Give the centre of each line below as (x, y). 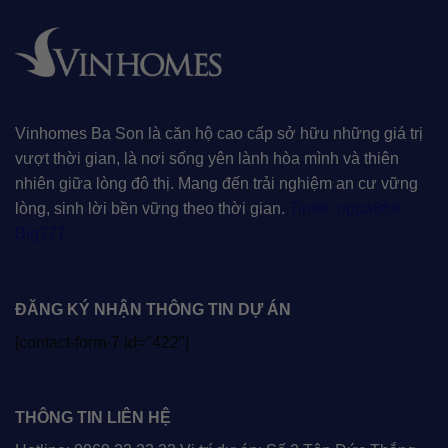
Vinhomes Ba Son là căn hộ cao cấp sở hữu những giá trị (219, 133)
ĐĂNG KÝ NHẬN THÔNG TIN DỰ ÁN (153, 309)
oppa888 (368, 208)
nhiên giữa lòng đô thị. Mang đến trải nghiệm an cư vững (216, 183)
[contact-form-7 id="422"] (102, 342)
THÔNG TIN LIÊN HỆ (93, 418)
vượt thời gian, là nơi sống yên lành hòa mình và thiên (207, 158)
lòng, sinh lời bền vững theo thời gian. (152, 208)
